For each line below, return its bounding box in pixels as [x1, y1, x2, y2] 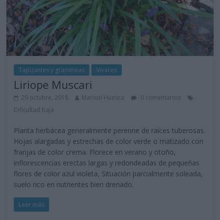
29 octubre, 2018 [21, 93, 69, 102]
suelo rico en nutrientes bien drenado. [14, 179, 134, 189]
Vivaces [96, 65, 117, 74]
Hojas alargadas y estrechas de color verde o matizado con [14, 136, 204, 146]
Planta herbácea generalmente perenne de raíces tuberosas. [14, 125, 206, 135]
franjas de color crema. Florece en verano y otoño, [14, 147, 176, 157]
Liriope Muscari [14, 77, 93, 92]
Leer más [19, 200, 45, 209]
